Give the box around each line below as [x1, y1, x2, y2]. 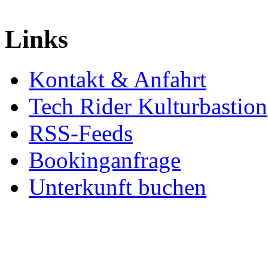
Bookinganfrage [29, 147, 181, 173]
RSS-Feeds [29, 120, 133, 146]
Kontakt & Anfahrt [29, 66, 206, 92]
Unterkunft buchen [29, 173, 206, 200]
